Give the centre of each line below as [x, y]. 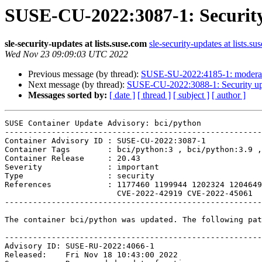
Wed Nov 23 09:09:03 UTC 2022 [66, 54]
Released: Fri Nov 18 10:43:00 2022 [91, 255]
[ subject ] [191, 95]
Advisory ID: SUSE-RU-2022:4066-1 [80, 246]
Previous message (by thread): [85, 74]
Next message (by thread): [77, 85]
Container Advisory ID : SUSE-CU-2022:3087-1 [105, 141]
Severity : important [82, 167]
